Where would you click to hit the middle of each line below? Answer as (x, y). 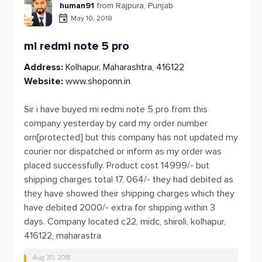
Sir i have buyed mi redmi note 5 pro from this (116, 109)
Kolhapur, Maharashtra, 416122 (124, 67)
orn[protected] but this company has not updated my (131, 137)
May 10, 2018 (92, 18)
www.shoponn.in (97, 81)
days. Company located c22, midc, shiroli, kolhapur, (125, 222)
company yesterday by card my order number (116, 123)
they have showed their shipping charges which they (129, 194)
